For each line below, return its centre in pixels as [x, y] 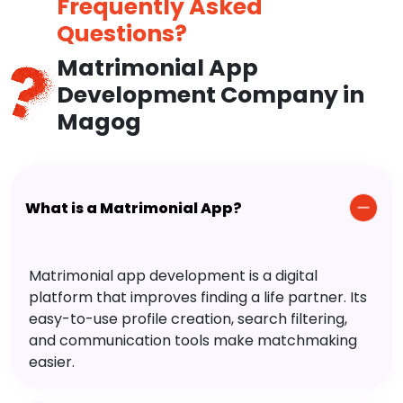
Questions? [121, 34]
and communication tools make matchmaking [193, 341]
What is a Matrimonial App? [134, 208]
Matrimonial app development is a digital [173, 276]
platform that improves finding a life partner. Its [198, 298]
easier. [52, 363]
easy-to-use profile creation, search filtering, [188, 319]
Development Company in [210, 95]
